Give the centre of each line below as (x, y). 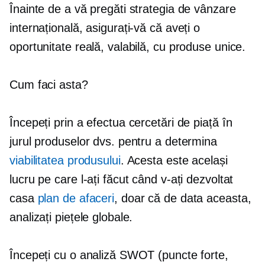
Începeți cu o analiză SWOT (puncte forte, (119, 255)
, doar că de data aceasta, (183, 198)
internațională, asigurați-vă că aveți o (105, 28)
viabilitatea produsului (65, 160)
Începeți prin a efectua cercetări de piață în (121, 122)
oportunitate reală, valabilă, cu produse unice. (128, 47)
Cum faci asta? (49, 85)
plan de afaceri (76, 198)
